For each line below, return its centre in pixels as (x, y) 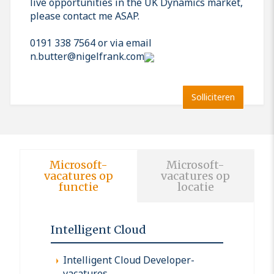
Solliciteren (213, 97)
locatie (195, 187)
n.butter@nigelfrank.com (87, 56)
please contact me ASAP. (86, 16)
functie (79, 187)
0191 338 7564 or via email (91, 43)
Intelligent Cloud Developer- (129, 260)
